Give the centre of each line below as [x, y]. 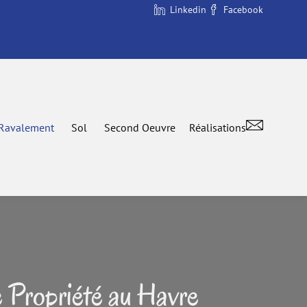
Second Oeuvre [140, 127]
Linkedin [188, 10]
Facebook [243, 10]
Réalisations [218, 127]
